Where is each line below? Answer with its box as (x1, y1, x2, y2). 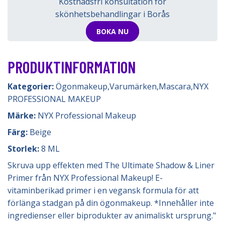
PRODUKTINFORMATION (8, 57, 136, 76)
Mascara (159, 81, 191, 92)
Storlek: (8, 143, 41, 154)
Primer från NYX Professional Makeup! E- (8, 172, 163, 183)
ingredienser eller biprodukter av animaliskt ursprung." (8, 210, 216, 221)
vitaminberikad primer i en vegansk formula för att (8, 185, 199, 196)
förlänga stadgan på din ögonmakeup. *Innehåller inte (8, 197, 214, 208)
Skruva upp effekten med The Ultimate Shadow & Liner (8, 160, 214, 171)
